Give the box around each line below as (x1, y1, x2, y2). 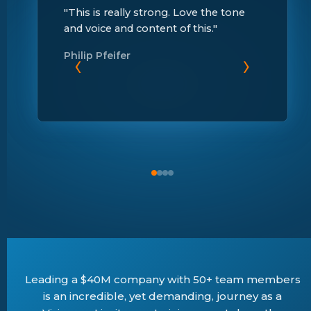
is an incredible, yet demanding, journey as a (43, 289, 282, 303)
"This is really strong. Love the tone (64, 6, 245, 19)
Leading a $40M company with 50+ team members (24, 272, 301, 286)
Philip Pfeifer (64, 49, 131, 62)
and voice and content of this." (64, 22, 217, 35)
